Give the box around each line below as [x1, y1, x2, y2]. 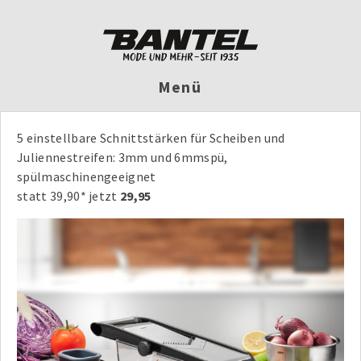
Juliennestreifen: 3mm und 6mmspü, [17, 148, 228, 165]
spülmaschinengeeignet [17, 168, 156, 185]
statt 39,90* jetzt [17, 187, 121, 204]
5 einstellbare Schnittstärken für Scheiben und [17, 129, 285, 146]
